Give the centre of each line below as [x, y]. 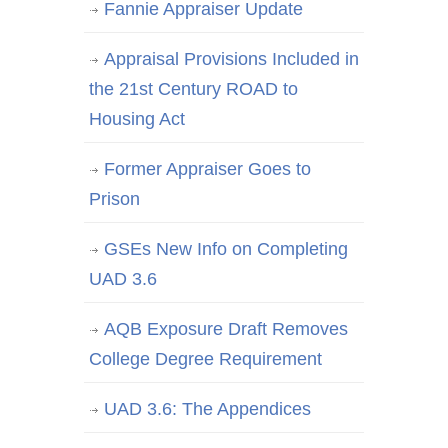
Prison [114, 199]
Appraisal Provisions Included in [231, 59]
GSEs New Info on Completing [226, 249]
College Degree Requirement [205, 359]
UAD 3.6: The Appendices [207, 409]
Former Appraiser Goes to [207, 169]
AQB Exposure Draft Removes [226, 329]
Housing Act [137, 119]
